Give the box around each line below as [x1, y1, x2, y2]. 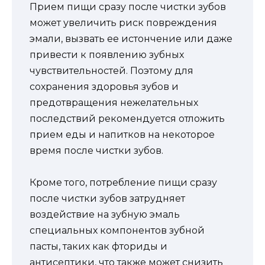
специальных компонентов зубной [30, 225, 205, 237]
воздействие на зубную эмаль [30, 209, 180, 221]
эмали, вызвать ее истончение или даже [30, 33, 232, 45]
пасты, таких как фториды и [30, 241, 167, 253]
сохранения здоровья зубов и [30, 81, 179, 93]
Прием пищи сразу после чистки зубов [30, 1, 226, 13]
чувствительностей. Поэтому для [30, 65, 193, 77]
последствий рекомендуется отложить [30, 113, 225, 125]
